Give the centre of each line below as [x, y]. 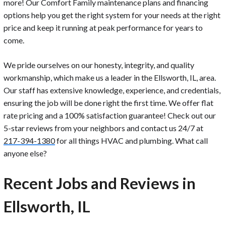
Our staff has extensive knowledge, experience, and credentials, [112, 90]
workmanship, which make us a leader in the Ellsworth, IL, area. [110, 78]
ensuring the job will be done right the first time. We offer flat [108, 103]
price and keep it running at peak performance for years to [103, 28]
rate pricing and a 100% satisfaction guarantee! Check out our [110, 116]
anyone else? [25, 153]
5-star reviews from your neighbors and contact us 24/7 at [103, 128]
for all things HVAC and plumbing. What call [131, 141]
